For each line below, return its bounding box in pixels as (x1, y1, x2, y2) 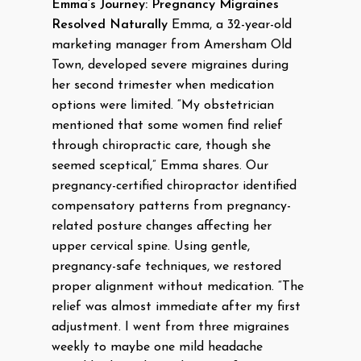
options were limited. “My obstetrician (52, 99, 274, 112)
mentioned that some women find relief (52, 119, 283, 132)
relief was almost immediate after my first (52, 301, 301, 313)
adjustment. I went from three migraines (52, 321, 289, 334)
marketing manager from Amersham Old (52, 39, 292, 52)
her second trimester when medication (52, 79, 274, 92)
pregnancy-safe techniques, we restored (52, 260, 281, 273)
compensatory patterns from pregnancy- (52, 200, 291, 213)
